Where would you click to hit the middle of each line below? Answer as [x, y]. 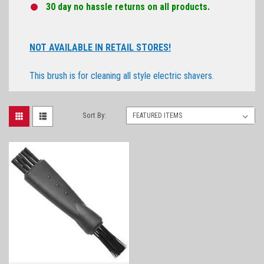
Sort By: [95, 115]
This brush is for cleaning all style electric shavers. [122, 75]
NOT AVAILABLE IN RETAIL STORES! [100, 47]
